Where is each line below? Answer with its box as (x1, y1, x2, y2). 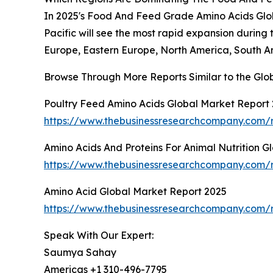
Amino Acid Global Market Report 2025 (44, 185, 227, 198)
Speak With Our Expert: (44, 229, 154, 242)
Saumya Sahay (44, 246, 116, 259)
